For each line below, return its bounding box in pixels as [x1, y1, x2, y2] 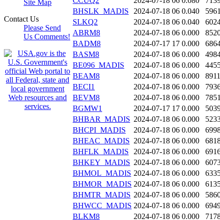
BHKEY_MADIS [73, 158, 130, 167]
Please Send [24, 24, 61, 32]
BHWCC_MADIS [73, 201, 132, 210]
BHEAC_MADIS [73, 137, 130, 145]
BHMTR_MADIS [73, 191, 131, 199]
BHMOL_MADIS [73, 169, 131, 178]
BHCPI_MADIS [73, 126, 126, 135]
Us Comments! [24, 32, 70, 41]
